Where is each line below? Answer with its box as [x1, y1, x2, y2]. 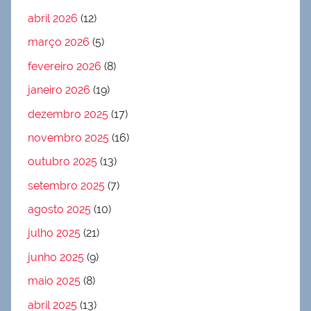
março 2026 [28, 35, 90, 49]
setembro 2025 [28, 178, 105, 192]
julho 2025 [28, 226, 81, 240]
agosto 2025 [28, 203, 91, 216]
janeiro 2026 [28, 83, 90, 97]
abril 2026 [28, 12, 78, 25]
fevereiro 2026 [28, 59, 101, 73]
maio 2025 [28, 274, 81, 288]
